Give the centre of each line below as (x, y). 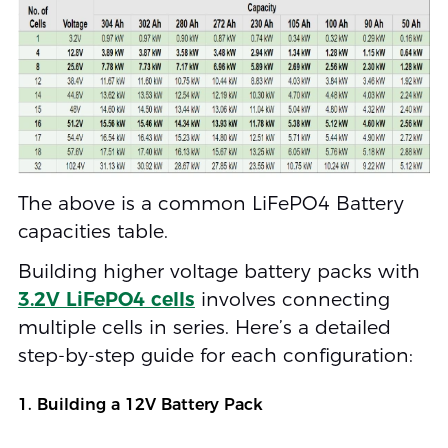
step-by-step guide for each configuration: (215, 356)
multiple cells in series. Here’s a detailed (204, 328)
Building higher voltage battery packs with (218, 272)
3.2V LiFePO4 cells (106, 300)
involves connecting (292, 300)
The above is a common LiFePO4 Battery (210, 204)
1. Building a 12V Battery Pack (140, 405)
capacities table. (92, 232)
